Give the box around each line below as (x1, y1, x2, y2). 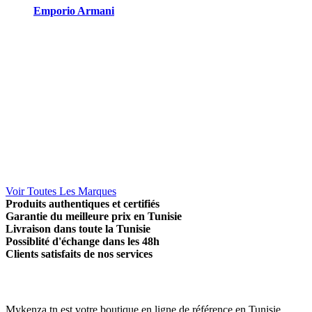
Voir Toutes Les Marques (6, 185, 116, 197)
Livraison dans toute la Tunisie (6, 222, 150, 235)
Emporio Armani (33, 4, 114, 17)
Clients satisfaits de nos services (6, 247, 153, 260)
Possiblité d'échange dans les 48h (6, 235, 159, 247)
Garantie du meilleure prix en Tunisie (6, 210, 182, 222)
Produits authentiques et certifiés (6, 197, 159, 210)
